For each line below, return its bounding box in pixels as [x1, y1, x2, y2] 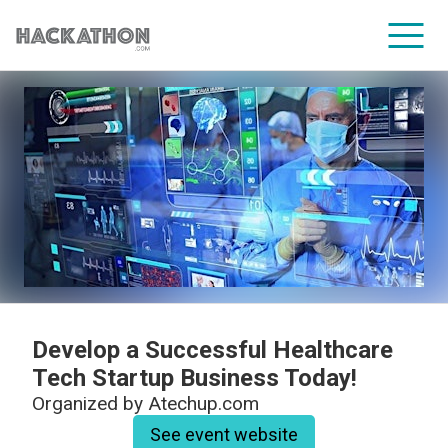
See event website [150, 424, 298, 446]
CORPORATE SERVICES [156, 118, 292, 132]
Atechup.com [148, 392, 259, 415]
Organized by [32, 392, 148, 415]
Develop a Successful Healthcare [32, 336, 393, 364]
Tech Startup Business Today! [32, 364, 357, 392]
